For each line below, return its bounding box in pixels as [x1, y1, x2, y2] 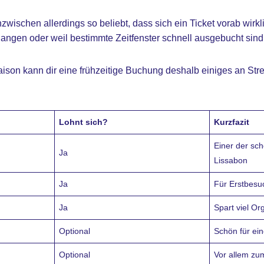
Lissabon [213, 156, 247, 165]
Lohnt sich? [58, 117, 108, 127]
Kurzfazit [213, 117, 249, 127]
